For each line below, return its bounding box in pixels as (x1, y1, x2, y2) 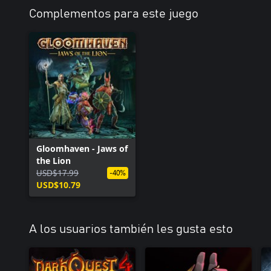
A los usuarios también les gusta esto (29, 223, 233, 235)
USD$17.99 (36, 167, 79, 178)
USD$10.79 (36, 179, 80, 191)
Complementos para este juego (29, 8, 198, 20)
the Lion (36, 155, 71, 166)
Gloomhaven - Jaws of (36, 143, 128, 154)
